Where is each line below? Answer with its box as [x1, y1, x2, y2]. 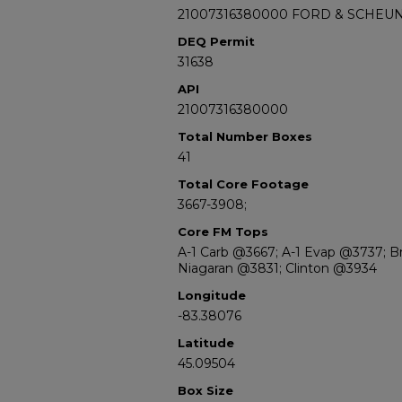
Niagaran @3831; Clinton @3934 [178, 260, 377, 276]
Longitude [178, 288, 246, 302]
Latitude [178, 336, 234, 350]
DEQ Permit [178, 34, 255, 48]
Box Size [178, 383, 233, 398]
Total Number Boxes [178, 129, 312, 144]
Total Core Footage [178, 177, 309, 191]
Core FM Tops [178, 224, 268, 239]
